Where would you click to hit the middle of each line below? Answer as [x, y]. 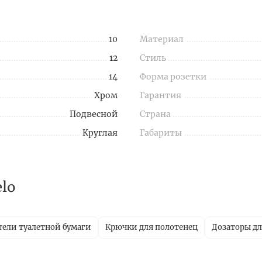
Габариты [161, 133]
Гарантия [161, 96]
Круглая [100, 133]
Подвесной [94, 114]
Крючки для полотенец [151, 227]
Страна [155, 114]
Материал [162, 39]
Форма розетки [173, 77]
